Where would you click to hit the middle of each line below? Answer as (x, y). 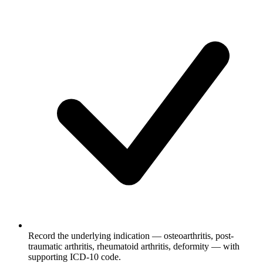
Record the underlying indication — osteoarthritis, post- (131, 235)
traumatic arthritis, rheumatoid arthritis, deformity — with (134, 246)
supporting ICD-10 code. (75, 257)
